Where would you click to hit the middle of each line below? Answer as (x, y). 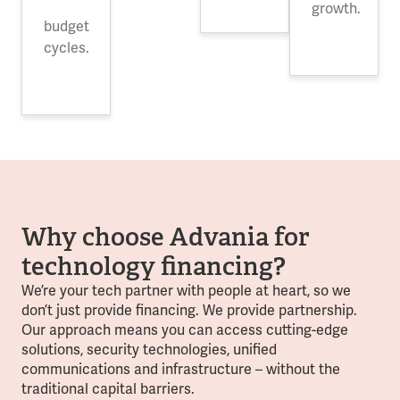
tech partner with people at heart (198, 291)
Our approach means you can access (144, 330)
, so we (329, 291)
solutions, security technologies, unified (149, 350)
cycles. (67, 47)
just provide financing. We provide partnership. (205, 311)
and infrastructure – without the (235, 370)
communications (76, 370)
